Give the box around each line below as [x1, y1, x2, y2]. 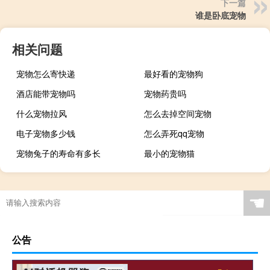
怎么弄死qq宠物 [144, 127, 205, 139]
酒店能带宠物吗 [16, 87, 75, 99]
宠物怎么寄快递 [16, 67, 75, 80]
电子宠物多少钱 [16, 127, 75, 139]
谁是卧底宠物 [195, 8, 246, 21]
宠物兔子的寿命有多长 [16, 146, 101, 159]
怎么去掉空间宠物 [144, 107, 212, 119]
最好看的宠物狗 [144, 67, 204, 80]
